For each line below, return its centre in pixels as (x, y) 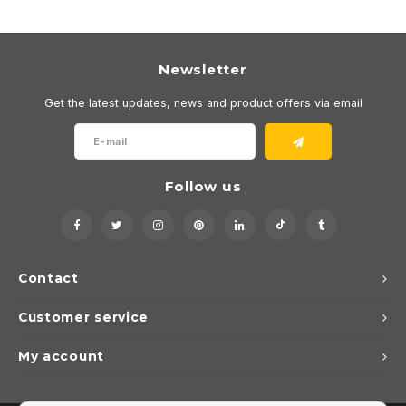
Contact (48, 279)
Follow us (203, 187)
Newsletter (203, 69)
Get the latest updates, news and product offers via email (203, 103)
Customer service (84, 318)
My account (61, 357)
